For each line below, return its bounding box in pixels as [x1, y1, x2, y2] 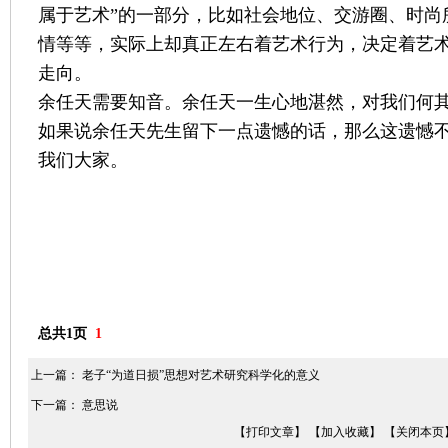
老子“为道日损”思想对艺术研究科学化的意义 [82, 368, 320, 382]
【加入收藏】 [309, 425, 381, 439]
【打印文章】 [234, 425, 306, 439]
